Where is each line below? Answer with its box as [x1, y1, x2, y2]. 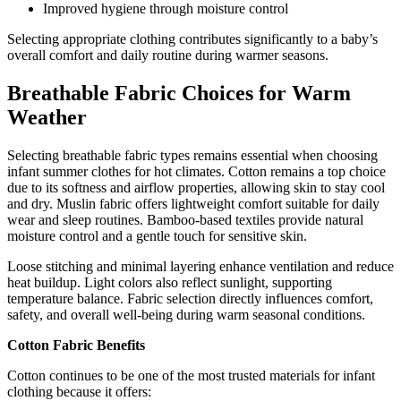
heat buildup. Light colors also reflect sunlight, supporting [7, 274, 332, 290]
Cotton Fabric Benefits [7, 337, 145, 353]
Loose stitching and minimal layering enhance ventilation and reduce [7, 258, 394, 274]
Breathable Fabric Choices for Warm [7, 81, 351, 105]
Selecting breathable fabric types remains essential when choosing [7, 147, 378, 163]
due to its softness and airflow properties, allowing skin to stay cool [7, 179, 385, 195]
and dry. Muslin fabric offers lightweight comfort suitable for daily [7, 195, 380, 211]
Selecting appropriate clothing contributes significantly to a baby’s [7, 30, 378, 47]
